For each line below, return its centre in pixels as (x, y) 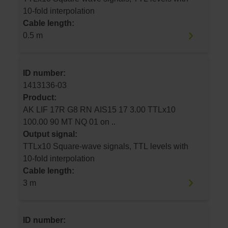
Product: (40, 97)
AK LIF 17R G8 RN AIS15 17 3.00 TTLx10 (36, 109)
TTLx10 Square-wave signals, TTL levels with (106, 146)
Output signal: (50, 134)
